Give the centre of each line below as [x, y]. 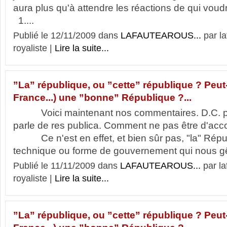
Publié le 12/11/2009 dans [67, 35]
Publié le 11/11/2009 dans [67, 166]
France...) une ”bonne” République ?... [102, 98]
